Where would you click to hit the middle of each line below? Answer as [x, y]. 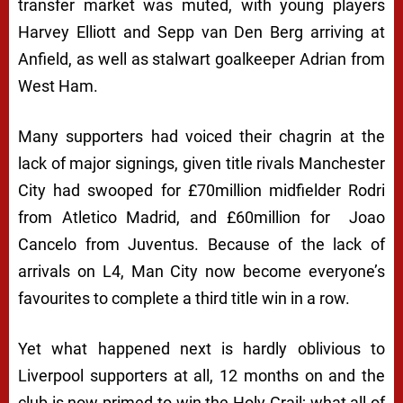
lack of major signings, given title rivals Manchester [201, 164]
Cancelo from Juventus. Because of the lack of [201, 245]
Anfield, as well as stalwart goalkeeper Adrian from [201, 59]
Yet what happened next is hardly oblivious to [201, 349]
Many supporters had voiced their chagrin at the [201, 137]
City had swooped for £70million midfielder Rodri [201, 191]
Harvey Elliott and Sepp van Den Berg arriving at [201, 32]
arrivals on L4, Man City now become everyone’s [201, 272]
